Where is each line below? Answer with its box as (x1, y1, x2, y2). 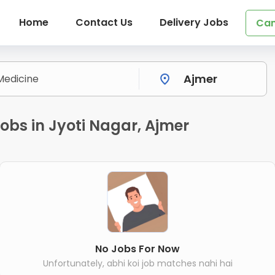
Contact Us (75, 15, 133, 29)
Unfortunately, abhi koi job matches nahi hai (42, 257, 233, 269)
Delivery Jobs (159, 15, 228, 29)
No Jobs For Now (95, 241, 180, 256)
